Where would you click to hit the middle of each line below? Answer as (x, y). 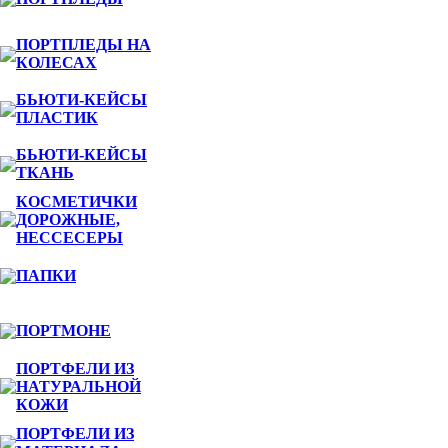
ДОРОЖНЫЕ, (68, 219)
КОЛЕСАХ (56, 62)
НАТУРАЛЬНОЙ (78, 386)
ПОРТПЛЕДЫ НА (83, 44)
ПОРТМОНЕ (63, 330)
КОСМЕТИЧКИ (76, 201)
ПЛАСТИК (57, 117)
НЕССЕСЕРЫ (69, 237)
